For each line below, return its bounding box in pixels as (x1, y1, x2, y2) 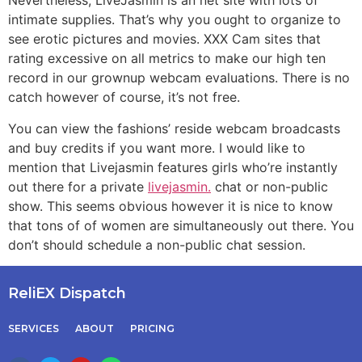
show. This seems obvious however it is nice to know (8, 197, 333, 214)
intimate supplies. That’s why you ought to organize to (8, 11, 341, 28)
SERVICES (8, 322, 59, 335)
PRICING (130, 322, 175, 335)
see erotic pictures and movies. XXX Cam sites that (8, 31, 321, 48)
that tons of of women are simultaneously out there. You (8, 217, 354, 234)
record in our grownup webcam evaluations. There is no (8, 69, 350, 86)
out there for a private (8, 178, 148, 195)
